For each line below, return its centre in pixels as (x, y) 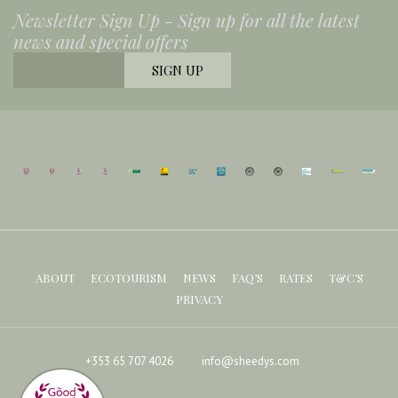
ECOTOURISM (128, 278)
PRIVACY (199, 299)
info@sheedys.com (250, 362)
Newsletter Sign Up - (96, 20)
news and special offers (101, 41)
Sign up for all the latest (269, 20)
